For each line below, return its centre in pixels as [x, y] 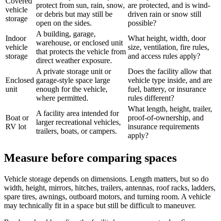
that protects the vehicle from [81, 52]
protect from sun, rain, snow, [80, 5]
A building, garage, [66, 34]
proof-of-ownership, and [166, 118]
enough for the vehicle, [72, 89]
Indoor [16, 38]
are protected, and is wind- [169, 5]
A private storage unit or [74, 72]
